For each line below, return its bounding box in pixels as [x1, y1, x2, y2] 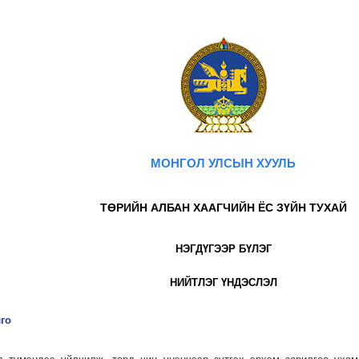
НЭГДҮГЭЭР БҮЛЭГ [175, 242, 272, 255]
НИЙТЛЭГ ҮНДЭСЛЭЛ [169, 276, 277, 288]
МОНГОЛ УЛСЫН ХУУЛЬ [151, 155, 296, 170]
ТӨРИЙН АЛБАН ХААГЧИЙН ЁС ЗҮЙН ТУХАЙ [99, 200, 347, 214]
